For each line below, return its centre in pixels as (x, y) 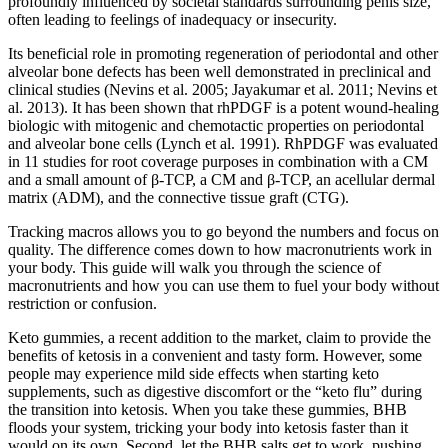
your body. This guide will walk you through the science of (194, 267)
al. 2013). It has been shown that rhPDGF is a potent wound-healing (223, 107)
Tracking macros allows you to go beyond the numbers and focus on (223, 231)
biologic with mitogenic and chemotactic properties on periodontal (216, 125)
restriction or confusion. (82, 303)
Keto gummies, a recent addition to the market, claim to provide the (219, 337)
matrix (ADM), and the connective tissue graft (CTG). (178, 197)
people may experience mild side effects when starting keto (193, 373)
